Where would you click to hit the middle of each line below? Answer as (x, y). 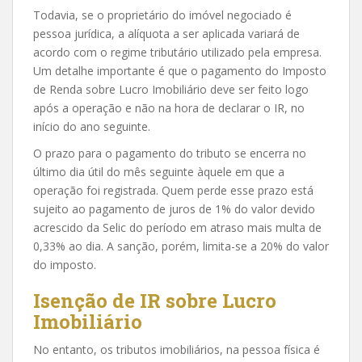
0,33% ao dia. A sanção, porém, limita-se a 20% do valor (181, 246)
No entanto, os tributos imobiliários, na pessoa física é (177, 349)
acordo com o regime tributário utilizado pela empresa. (177, 52)
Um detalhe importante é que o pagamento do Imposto (180, 70)
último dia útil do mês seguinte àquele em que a (159, 171)
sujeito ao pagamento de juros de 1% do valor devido (174, 208)
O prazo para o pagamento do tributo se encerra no (170, 153)
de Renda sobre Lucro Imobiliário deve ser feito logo (171, 89)
